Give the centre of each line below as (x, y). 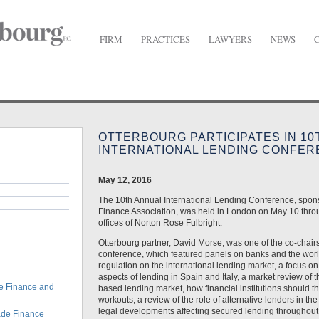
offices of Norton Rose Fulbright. (160, 223)
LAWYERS (230, 39)
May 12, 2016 (125, 180)
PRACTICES (166, 39)
